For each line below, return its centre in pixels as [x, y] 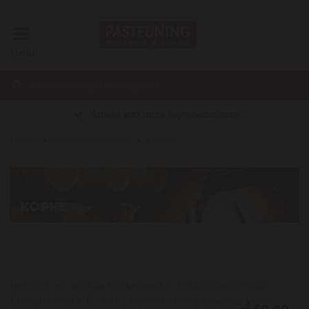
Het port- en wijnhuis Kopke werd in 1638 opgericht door [140, 286]
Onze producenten [91, 140]
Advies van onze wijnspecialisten [165, 114]
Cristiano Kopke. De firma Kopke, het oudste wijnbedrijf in [140, 301]
